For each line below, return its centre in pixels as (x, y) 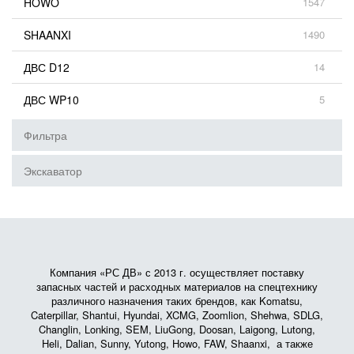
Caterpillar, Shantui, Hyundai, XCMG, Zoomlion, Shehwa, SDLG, (177, 315)
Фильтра (45, 135)
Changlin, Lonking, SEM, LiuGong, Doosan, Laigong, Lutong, (177, 329)
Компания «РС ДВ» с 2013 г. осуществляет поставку (177, 272)
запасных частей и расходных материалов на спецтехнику (177, 286)
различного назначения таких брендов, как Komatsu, (177, 301)
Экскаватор (53, 171)
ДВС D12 (47, 67)
